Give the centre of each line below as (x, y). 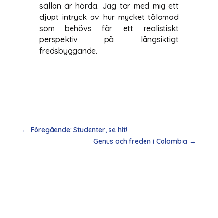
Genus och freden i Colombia (141, 141)
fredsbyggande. (68, 50)
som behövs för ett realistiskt (109, 28)
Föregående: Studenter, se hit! (79, 130)
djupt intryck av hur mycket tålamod (109, 17)
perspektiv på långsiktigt (109, 39)
